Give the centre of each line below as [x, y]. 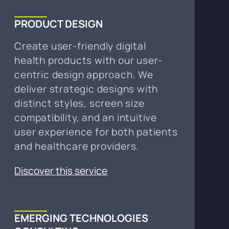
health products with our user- [89, 60]
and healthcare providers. [77, 146]
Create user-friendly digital [80, 46]
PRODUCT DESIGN [59, 24]
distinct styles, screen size [79, 103]
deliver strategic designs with [86, 89]
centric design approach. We [84, 74]
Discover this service [61, 170]
